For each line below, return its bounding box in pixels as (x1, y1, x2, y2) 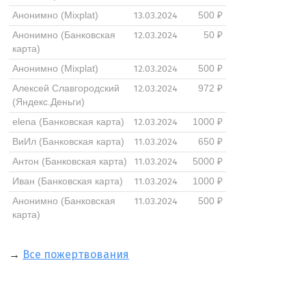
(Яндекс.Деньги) (12, 97, 85, 107)
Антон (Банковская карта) (12, 156, 127, 167)
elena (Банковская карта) (12, 117, 124, 127)
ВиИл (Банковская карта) (12, 137, 124, 147)
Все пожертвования (23, 248, 129, 261)
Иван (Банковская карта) (12, 176, 123, 186)
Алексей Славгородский (12, 83, 120, 94)
